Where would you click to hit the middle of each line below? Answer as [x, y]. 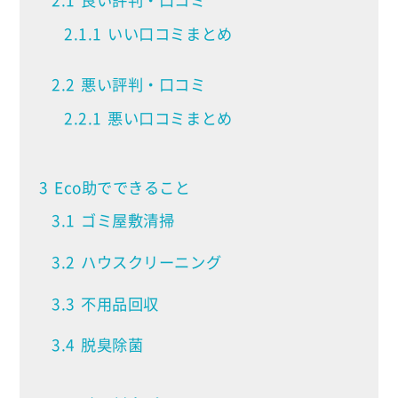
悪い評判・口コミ [143, 85]
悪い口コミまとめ [170, 119]
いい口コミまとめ [170, 33]
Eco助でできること [123, 187]
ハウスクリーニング [151, 262]
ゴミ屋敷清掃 [128, 221]
